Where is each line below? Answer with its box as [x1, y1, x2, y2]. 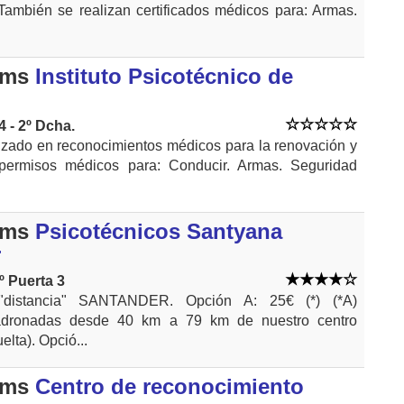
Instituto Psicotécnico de [35, 63, 293, 88]
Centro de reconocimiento [35, 373, 304, 399]
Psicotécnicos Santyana [35, 218, 282, 243]
